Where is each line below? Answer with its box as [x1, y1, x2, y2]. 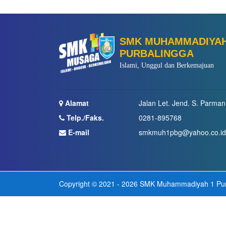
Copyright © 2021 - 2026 [59, 179, 138, 189]
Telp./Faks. [65, 112, 104, 123]
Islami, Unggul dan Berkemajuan [120, 62, 214, 69]
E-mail [66, 127, 89, 137]
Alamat [63, 98, 89, 108]
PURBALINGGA [120, 48, 194, 59]
